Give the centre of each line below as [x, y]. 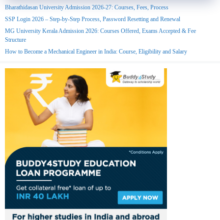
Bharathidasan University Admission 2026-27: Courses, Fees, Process [87, 8]
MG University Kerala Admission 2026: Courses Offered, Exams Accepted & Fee [100, 31]
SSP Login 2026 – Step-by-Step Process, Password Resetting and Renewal [93, 19]
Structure [15, 40]
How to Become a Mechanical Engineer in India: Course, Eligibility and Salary [96, 52]
